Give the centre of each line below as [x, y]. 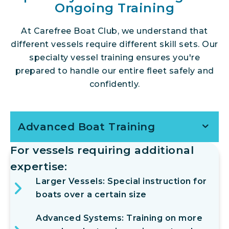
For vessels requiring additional [102, 150]
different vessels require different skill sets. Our [114, 44]
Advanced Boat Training [86, 127]
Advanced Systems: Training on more [119, 218]
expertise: [39, 167]
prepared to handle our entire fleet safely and [114, 71]
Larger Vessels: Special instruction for [121, 181]
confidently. [114, 84]
